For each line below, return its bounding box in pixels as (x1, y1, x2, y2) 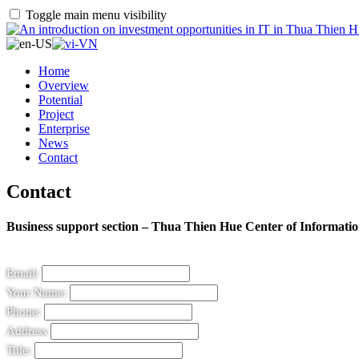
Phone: (6, 305, 41, 319)
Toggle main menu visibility (26, 8, 167, 22)
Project (38, 107, 74, 121)
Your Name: (6, 286, 67, 300)
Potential (38, 93, 83, 107)
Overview (38, 79, 89, 92)
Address (6, 325, 47, 338)
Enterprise (38, 122, 90, 135)
